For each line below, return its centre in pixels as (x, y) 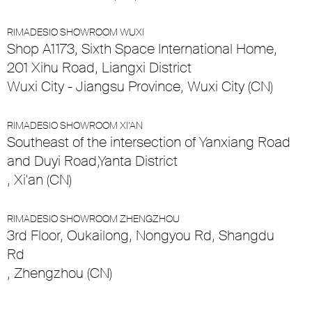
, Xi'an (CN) (39, 180)
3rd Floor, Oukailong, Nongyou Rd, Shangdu (141, 236)
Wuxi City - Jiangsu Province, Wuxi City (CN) (140, 87)
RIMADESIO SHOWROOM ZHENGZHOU (93, 219)
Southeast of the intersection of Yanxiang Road (149, 142)
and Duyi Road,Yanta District (92, 161)
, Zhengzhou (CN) (60, 273)
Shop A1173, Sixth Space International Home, (142, 49)
